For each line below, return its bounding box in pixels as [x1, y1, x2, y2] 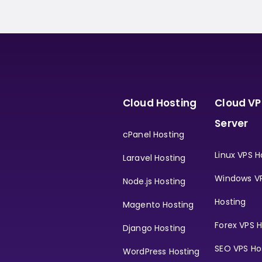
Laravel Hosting [123, 151, 186, 164]
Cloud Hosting [123, 95, 196, 110]
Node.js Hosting [123, 175, 186, 187]
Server [215, 116, 249, 130]
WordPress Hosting [123, 245, 200, 257]
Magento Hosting [123, 198, 194, 211]
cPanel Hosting [123, 128, 185, 140]
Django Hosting [123, 222, 186, 234]
